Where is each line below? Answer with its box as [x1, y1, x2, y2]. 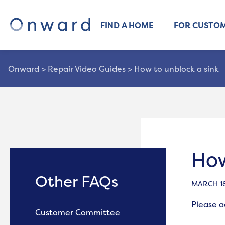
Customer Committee [35, 207, 122, 218]
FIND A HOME [100, 20, 154, 31]
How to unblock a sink [134, 63, 219, 74]
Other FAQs [35, 171, 118, 192]
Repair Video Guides [48, 63, 126, 74]
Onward [8, 63, 39, 74]
